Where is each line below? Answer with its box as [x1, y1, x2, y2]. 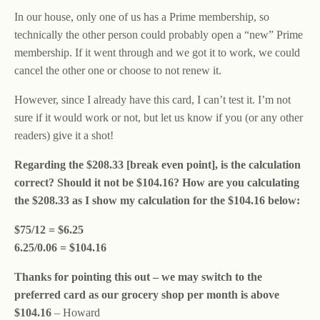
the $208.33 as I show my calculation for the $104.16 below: [14, 194, 300, 206]
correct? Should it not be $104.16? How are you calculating [14, 176, 299, 189]
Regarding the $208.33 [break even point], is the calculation [14, 159, 301, 171]
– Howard [51, 306, 100, 319]
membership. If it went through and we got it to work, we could [14, 46, 300, 59]
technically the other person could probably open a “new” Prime [14, 29, 303, 41]
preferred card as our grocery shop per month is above [14, 289, 279, 301]
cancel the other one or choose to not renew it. [14, 64, 221, 76]
